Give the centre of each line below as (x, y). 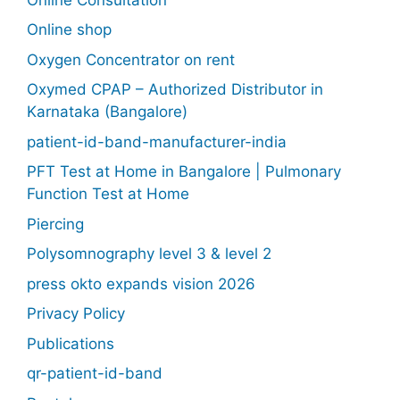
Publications (71, 343)
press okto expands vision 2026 (141, 283)
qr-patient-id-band (95, 373)
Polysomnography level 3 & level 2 (149, 254)
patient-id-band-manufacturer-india (157, 142)
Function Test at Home (108, 194)
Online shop (69, 29)
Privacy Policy (76, 313)
